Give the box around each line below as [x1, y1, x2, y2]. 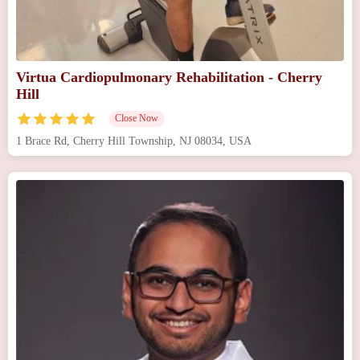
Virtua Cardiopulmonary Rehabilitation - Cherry [16, 68, 322, 85]
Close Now [115, 112, 158, 124]
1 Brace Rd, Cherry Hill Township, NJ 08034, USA [16, 134, 252, 147]
